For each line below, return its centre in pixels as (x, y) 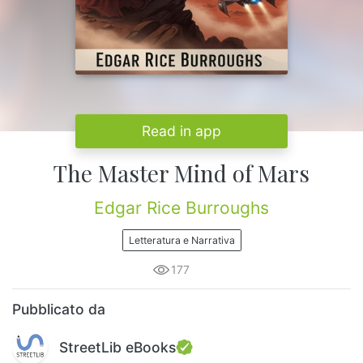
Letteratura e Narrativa (181, 240)
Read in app (181, 131)
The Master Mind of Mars (181, 173)
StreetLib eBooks (117, 347)
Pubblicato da (59, 310)
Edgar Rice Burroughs (181, 208)
